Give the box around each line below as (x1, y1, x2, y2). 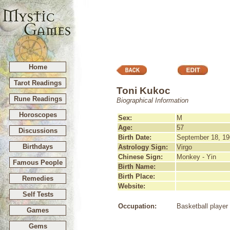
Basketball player (177, 202, 228, 210)
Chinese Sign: (118, 153, 163, 161)
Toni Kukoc (117, 85, 170, 96)
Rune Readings (13, 95, 62, 103)
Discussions (18, 127, 57, 135)
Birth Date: (118, 133, 151, 141)
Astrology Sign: (118, 143, 168, 151)
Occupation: (118, 202, 157, 210)
